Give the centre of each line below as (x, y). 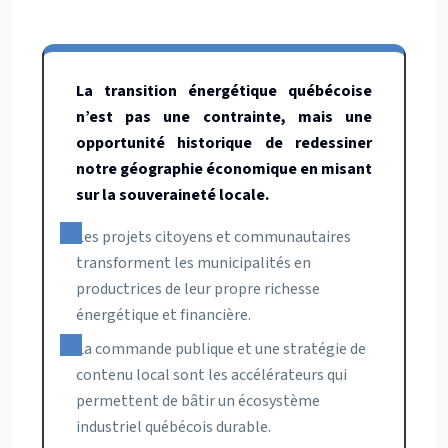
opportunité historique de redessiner (224, 143)
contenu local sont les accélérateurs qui (211, 375)
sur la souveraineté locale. (172, 195)
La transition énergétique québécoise (224, 91)
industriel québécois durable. (173, 427)
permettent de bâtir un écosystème (198, 401)
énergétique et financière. (163, 315)
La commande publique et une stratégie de (221, 349)
